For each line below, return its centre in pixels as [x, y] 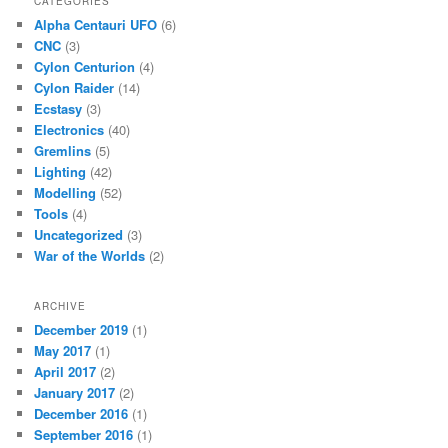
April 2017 [65, 371]
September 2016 [84, 434]
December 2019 [81, 329]
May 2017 [63, 350]
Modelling [65, 193]
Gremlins [63, 151]
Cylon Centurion [85, 67]
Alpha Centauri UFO [96, 25]
